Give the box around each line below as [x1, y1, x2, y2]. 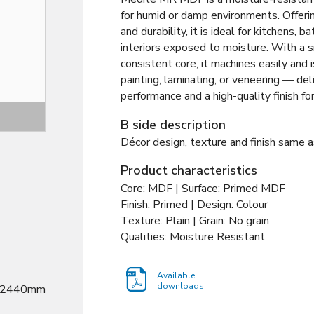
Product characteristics [121, 162, 257, 179]
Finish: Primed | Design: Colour [121, 196, 268, 212]
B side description [121, 116, 226, 133]
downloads [157, 280, 204, 292]
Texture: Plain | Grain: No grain [121, 212, 269, 228]
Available [157, 269, 195, 281]
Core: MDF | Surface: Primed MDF [121, 180, 285, 196]
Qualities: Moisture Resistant [121, 228, 265, 245]
